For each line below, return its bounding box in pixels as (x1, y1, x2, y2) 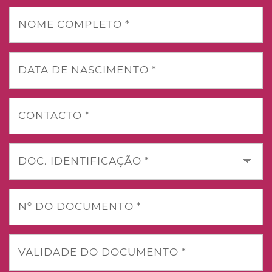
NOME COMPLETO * (18, 18, 130, 30)
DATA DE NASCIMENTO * (18, 64, 157, 76)
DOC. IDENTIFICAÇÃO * (18, 155, 149, 167)
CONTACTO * (18, 109, 90, 121)
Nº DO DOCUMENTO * (18, 200, 141, 212)
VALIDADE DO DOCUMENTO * (18, 246, 186, 258)
